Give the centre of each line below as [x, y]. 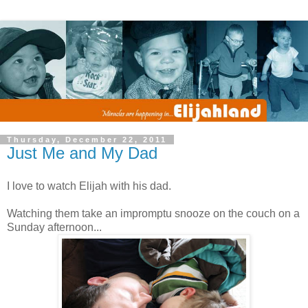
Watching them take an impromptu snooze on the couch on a [153, 214]
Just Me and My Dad [82, 153]
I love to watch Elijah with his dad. [89, 186]
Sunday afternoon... [54, 228]
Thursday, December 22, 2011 [87, 140]
